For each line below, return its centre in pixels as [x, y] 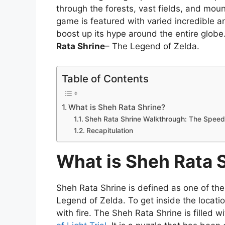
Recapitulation [109, 130]
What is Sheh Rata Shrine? [117, 107]
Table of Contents [105, 78]
